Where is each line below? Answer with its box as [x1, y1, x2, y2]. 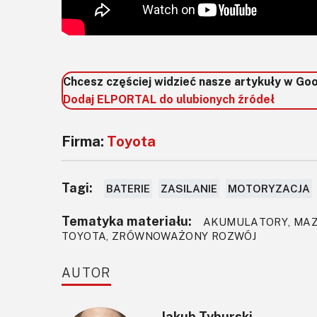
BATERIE [106, 181, 150, 195]
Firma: [62, 132, 107, 149]
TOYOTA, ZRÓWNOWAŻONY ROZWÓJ [62, 229, 257, 242]
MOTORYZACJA [228, 181, 310, 195]
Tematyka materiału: [62, 212, 192, 229]
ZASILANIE [161, 181, 217, 195]
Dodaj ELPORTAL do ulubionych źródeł [63, 91, 275, 106]
